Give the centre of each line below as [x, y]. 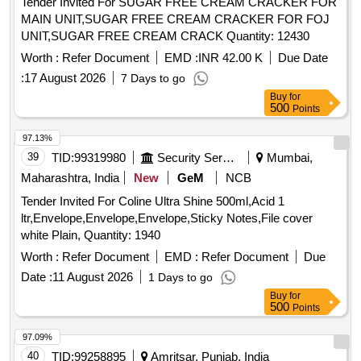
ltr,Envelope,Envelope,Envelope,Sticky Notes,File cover [167, 218]
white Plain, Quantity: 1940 [122, 235]
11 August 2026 [93, 277]
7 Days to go [153, 79]
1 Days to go [180, 278]
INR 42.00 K [230, 58]
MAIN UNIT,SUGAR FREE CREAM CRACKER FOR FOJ [175, 19]
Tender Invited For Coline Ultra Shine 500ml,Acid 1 [153, 201]
